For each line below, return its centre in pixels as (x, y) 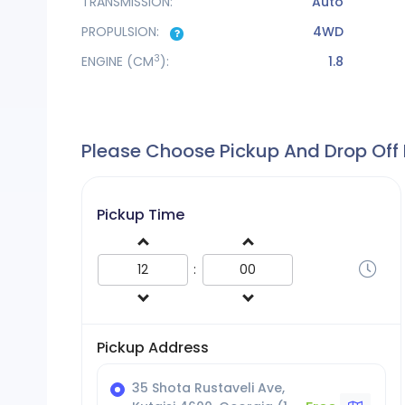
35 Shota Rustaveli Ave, (208, 388)
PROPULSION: (122, 32)
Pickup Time (141, 215)
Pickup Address (153, 348)
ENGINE (104, 61)
